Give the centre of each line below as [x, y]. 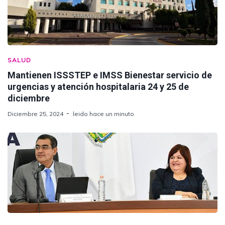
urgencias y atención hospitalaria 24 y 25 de [98, 86]
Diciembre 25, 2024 [35, 114]
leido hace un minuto [103, 114]
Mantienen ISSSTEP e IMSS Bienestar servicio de [110, 75]
